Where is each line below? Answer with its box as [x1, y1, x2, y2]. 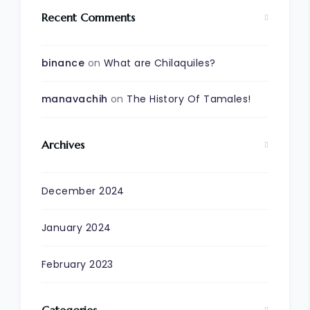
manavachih [42, 91, 108, 106]
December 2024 [42, 183, 125, 198]
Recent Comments [42, 10, 135, 24]
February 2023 [42, 257, 113, 271]
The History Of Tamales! [127, 91, 251, 106]
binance [42, 55, 85, 70]
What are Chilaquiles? [103, 55, 216, 70]
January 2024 [42, 220, 111, 235]
